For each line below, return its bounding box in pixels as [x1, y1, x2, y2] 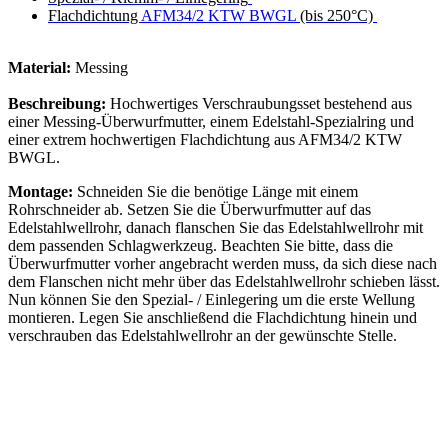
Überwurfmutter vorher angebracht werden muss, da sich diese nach [8, 255, 437, 273]
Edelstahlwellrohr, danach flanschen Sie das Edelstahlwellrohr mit [8, 219, 423, 237]
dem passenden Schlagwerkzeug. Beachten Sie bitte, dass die [8, 237, 393, 255]
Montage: [8, 183, 77, 201]
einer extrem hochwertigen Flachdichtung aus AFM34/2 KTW [8, 131, 402, 149]
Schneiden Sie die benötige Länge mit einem [77, 183, 358, 201]
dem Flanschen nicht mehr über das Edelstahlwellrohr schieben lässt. [8, 273, 440, 291]
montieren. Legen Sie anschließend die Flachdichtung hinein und [8, 309, 417, 327]
